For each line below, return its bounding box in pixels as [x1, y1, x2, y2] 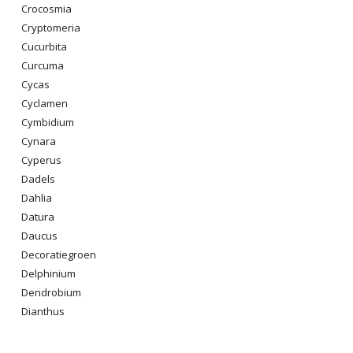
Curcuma [21, 58, 64, 72]
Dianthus [21, 304, 65, 318]
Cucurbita [21, 39, 67, 54]
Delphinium [21, 266, 76, 281]
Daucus [21, 229, 58, 243]
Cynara [21, 134, 56, 148]
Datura [21, 210, 54, 224]
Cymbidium [21, 115, 74, 129]
